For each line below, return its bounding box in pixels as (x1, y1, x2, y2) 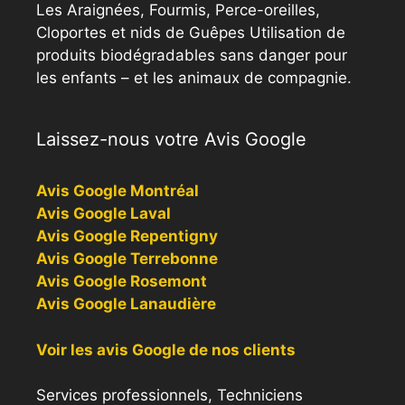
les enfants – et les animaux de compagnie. (36, 69, 352, 88)
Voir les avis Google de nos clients (36, 340, 296, 359)
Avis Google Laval (36, 204, 171, 223)
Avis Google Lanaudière (36, 295, 216, 314)
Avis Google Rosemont (36, 272, 207, 291)
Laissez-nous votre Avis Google (36, 128, 306, 151)
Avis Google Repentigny (36, 227, 218, 246)
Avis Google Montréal (36, 182, 199, 201)
